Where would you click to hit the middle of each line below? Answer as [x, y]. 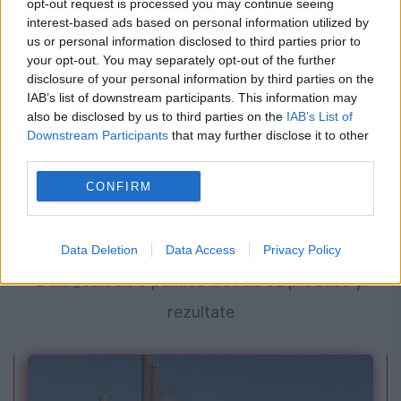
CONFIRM [119, 186]
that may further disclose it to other [269, 135]
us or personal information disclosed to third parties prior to [194, 41]
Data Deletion [99, 250]
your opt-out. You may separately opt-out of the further [181, 60]
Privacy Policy [302, 250]
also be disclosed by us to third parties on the [157, 116]
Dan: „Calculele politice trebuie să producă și [200, 280]
